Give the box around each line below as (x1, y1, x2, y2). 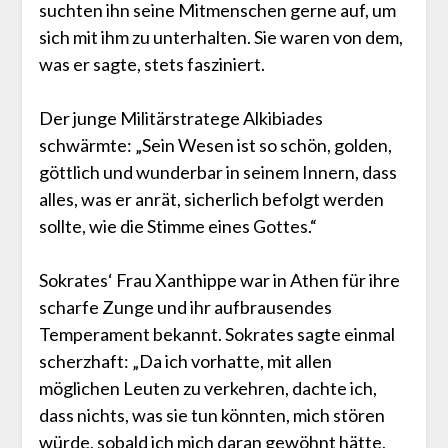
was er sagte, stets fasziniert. (38, 52, 265, 75)
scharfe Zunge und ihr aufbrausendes (38, 295, 332, 318)
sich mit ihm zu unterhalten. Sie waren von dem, (38, 25, 403, 48)
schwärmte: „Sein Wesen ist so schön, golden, (38, 133, 392, 156)
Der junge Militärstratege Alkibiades (38, 106, 323, 129)
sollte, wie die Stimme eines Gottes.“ (38, 214, 317, 237)
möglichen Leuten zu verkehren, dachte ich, (38, 376, 377, 399)
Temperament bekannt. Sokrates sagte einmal (38, 322, 395, 345)
